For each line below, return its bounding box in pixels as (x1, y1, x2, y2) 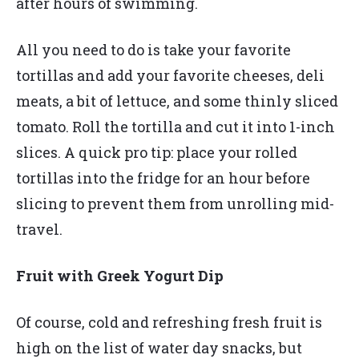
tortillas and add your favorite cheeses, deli (16, 66, 325, 86)
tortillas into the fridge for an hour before (16, 168, 310, 188)
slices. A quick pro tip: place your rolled (16, 143, 297, 163)
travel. (16, 220, 66, 240)
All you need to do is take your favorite (16, 40, 291, 60)
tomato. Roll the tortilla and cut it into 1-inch (16, 117, 335, 137)
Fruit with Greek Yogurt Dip (16, 266, 227, 286)
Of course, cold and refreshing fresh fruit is (16, 313, 322, 333)
